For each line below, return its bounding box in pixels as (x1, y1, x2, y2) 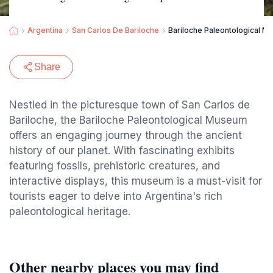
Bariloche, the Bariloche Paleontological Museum (9, 114, 247, 126)
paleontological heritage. (9, 205, 130, 218)
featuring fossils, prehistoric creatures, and (9, 160, 220, 172)
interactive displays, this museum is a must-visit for (9, 175, 262, 187)
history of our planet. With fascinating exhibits (9, 144, 235, 157)
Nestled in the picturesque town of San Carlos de (9, 99, 250, 111)
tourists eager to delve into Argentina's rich (9, 190, 222, 202)
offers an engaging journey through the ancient (9, 129, 242, 141)
